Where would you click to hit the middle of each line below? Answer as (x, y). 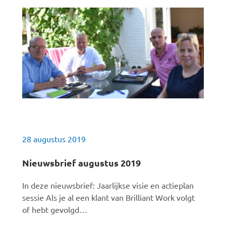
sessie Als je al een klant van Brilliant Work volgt (108, 197)
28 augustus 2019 (54, 139)
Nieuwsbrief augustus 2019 (81, 163)
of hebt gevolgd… (55, 209)
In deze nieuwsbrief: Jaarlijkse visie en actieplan (108, 185)
